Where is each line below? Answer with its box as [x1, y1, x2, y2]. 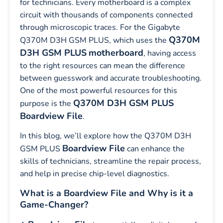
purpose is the [20, 98, 73, 109]
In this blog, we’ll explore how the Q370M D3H [20, 130, 191, 142]
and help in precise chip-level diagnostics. [20, 168, 169, 180]
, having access [143, 48, 196, 59]
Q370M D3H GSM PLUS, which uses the [20, 35, 169, 46]
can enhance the [125, 143, 185, 155]
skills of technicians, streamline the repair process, [20, 156, 201, 167]
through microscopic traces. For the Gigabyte [20, 22, 180, 33]
